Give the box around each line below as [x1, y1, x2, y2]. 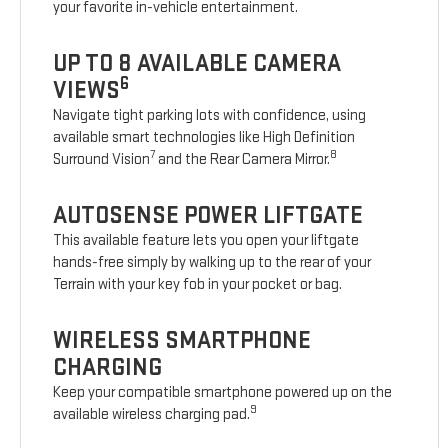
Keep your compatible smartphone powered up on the [53, 383, 393, 403]
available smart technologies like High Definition [53, 128, 356, 148]
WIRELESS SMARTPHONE [53, 326, 312, 356]
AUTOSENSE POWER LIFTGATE [53, 201, 364, 231]
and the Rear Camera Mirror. [155, 150, 331, 170]
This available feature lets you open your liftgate [53, 231, 360, 251]
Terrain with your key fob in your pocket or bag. [53, 275, 343, 295]
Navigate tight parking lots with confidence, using [53, 106, 367, 126]
